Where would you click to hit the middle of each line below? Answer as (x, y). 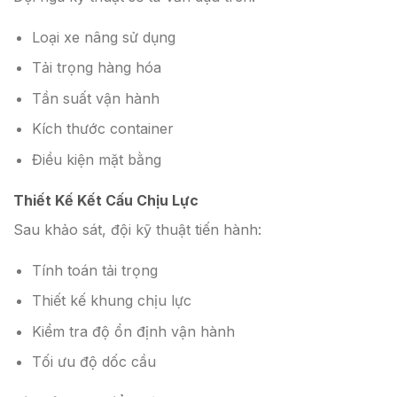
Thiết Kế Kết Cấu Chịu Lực (106, 200)
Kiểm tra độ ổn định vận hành (133, 331)
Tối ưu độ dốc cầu (93, 362)
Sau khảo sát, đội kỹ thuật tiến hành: (137, 229)
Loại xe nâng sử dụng (103, 37)
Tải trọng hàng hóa (96, 68)
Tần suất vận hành (95, 98)
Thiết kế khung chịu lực (111, 301)
